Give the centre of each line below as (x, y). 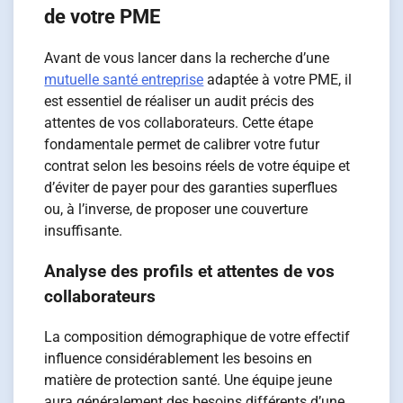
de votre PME (103, 16)
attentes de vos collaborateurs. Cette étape (179, 123)
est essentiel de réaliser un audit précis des (179, 102)
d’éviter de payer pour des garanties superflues (191, 188)
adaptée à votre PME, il (278, 80)
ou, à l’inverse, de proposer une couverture (176, 210)
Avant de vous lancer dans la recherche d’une (187, 58)
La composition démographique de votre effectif (197, 336)
